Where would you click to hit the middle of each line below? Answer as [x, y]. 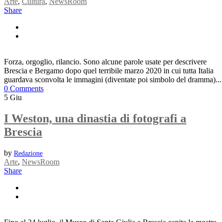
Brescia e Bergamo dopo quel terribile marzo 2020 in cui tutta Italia [109, 70]
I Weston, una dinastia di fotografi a [95, 118]
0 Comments [24, 88]
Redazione [28, 153]
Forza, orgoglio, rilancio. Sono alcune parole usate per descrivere [105, 61]
